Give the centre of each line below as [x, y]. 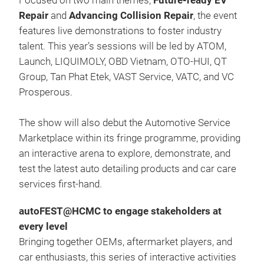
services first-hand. [60, 184]
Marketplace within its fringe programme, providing [130, 138]
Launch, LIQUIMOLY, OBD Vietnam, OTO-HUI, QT [123, 62]
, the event [215, 16]
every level [43, 227]
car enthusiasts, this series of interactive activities [128, 257]
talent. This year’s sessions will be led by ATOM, [123, 46]
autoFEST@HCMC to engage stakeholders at [120, 211]
